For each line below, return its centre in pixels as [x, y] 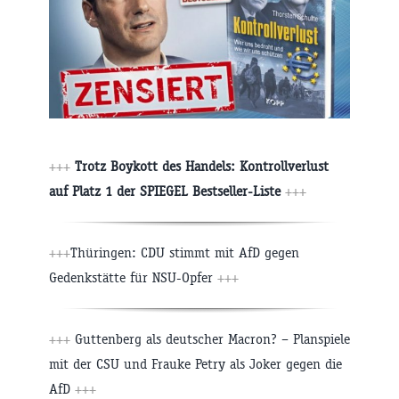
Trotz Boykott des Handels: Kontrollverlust [202, 166]
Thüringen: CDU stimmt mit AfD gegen [185, 252]
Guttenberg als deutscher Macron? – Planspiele [212, 338]
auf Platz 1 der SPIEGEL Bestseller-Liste [165, 191]
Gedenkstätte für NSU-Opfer [131, 277]
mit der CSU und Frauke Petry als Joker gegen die [195, 363]
